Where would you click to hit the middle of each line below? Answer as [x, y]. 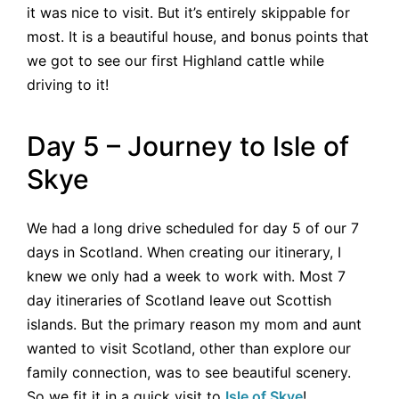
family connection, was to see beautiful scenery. [189, 372]
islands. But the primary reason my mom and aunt [194, 324]
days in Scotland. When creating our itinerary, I [184, 252]
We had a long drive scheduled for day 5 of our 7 [193, 228]
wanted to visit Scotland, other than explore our [189, 348]
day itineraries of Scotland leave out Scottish [179, 300]
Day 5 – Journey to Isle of [188, 147]
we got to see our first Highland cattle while [175, 60]
